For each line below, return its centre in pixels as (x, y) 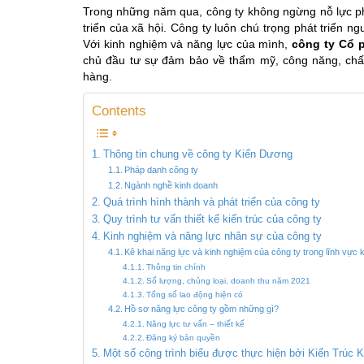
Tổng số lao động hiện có (194, 295)
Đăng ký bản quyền (183, 338)
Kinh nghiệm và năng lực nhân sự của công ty (212, 236)
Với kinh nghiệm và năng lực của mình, (188, 44)
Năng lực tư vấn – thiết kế (195, 324)
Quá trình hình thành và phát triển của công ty (211, 202)
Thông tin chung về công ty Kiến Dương (197, 154)
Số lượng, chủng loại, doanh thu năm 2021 (228, 281)
